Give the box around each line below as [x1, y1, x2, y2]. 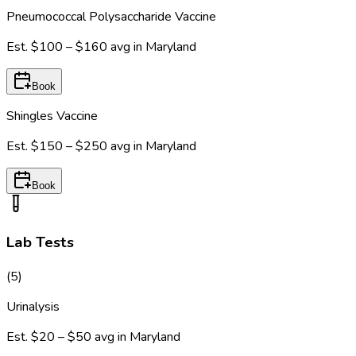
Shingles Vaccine [6, 106, 98, 125]
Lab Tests [6, 232, 74, 253]
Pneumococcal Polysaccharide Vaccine [6, 7, 216, 25]
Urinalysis [6, 297, 60, 315]
